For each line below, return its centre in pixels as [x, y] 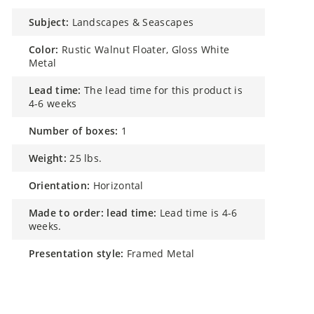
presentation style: [80, 247]
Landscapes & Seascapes [133, 16]
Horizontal [118, 179]
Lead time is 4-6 [198, 206]
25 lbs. [86, 152]
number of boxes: [77, 124]
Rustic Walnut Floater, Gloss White [145, 43]
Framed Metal [161, 247]
